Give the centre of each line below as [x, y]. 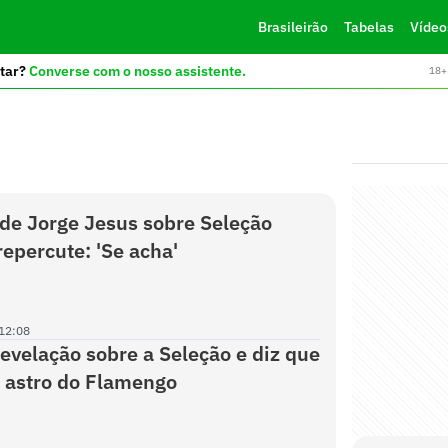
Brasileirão [292, 27]
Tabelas [368, 27]
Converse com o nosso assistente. [137, 70]
